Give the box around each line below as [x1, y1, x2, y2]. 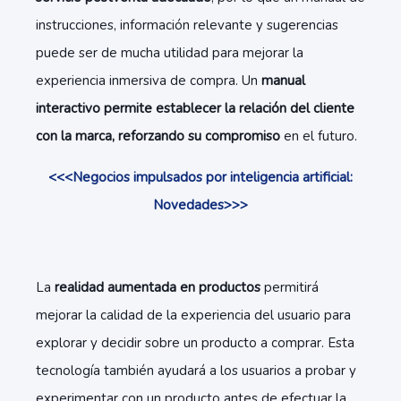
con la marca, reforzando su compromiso [36, 127, 280, 145]
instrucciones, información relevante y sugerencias [36, 16, 338, 34]
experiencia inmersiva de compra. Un [36, 72, 261, 90]
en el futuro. [280, 127, 357, 145]
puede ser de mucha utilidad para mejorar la [36, 44, 303, 62]
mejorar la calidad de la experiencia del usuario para [36, 306, 351, 324]
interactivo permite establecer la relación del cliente [36, 99, 354, 117]
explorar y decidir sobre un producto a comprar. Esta [36, 334, 354, 352]
